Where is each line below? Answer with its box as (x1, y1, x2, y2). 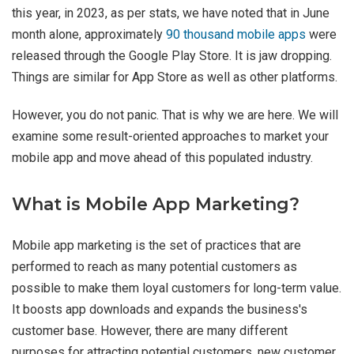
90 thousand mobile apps (166, 27, 306, 43)
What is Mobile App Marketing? (12, 194, 299, 216)
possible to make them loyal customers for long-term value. (12, 281, 341, 296)
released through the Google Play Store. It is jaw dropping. (12, 48, 332, 64)
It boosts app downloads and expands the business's (12, 302, 307, 318)
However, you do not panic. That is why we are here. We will (12, 107, 338, 123)
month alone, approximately (12, 27, 166, 43)
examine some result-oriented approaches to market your (12, 129, 329, 145)
